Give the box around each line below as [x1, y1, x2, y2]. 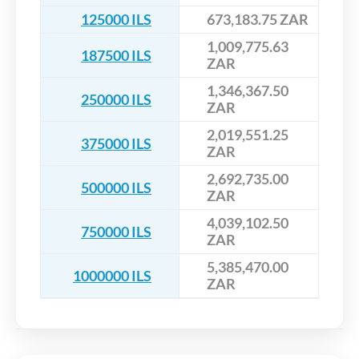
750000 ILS [81, 222, 151, 240]
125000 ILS [81, 10, 151, 29]
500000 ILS [81, 178, 151, 196]
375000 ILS [81, 134, 151, 152]
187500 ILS [81, 46, 151, 64]
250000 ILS [81, 90, 151, 108]
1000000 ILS [73, 266, 151, 284]
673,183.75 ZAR [207, 10, 309, 29]
